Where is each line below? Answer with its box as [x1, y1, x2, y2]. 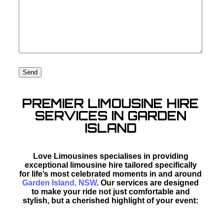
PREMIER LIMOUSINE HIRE [22, 95, 199, 111]
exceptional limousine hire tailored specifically [24, 160, 197, 169]
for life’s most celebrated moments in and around [19, 169, 202, 178]
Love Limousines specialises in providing [33, 151, 188, 160]
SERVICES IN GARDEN [35, 108, 186, 123]
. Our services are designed [97, 178, 199, 187]
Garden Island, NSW [22, 178, 97, 187]
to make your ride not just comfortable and [31, 187, 190, 196]
